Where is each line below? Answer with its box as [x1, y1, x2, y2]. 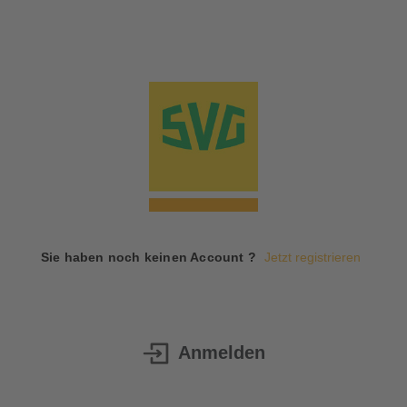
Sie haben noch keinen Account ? [40, 249, 261, 264]
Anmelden [177, 342, 265, 363]
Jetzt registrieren [264, 249, 362, 264]
